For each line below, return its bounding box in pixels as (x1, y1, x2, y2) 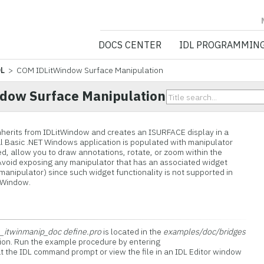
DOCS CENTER (98, 39, 161, 51)
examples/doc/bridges (163, 226, 246, 237)
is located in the (101, 226, 164, 237)
